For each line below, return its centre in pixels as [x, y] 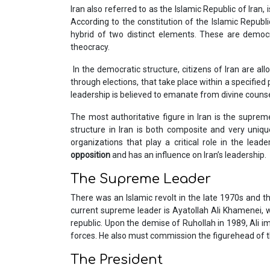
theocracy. [90, 47]
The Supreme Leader [141, 179]
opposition [90, 155]
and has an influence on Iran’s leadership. [188, 155]
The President [117, 260]
